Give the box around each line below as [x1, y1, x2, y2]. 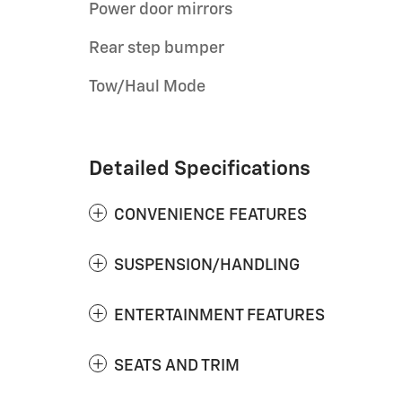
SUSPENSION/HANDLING [114, 258, 300, 274]
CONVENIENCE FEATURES [114, 207, 307, 223]
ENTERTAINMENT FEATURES [114, 308, 325, 324]
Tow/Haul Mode [89, 79, 205, 95]
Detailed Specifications [89, 159, 310, 179]
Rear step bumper [89, 40, 224, 57]
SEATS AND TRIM [114, 358, 240, 374]
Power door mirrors [89, 2, 232, 18]
